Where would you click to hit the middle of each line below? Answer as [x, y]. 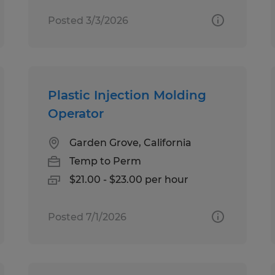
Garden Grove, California [131, 142]
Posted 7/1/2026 [87, 217]
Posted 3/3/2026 [88, 20]
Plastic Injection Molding [127, 95]
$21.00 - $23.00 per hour [129, 179]
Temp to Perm [106, 161]
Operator [76, 113]
